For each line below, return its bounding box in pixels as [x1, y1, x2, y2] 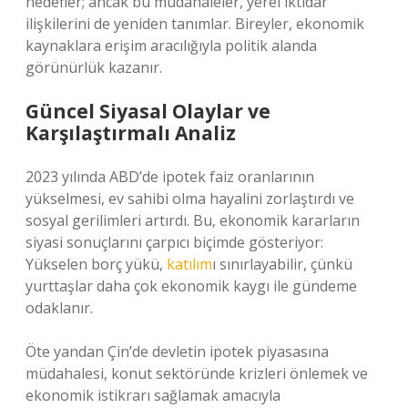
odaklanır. [25, 298, 93, 318]
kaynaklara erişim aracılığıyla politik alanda [25, 36, 317, 56]
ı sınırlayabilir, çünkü [212, 254, 352, 274]
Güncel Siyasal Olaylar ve [25, 98, 270, 124]
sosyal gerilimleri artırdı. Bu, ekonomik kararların [25, 210, 360, 230]
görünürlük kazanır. [25, 57, 162, 77]
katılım [167, 254, 212, 274]
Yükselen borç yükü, [25, 254, 167, 274]
